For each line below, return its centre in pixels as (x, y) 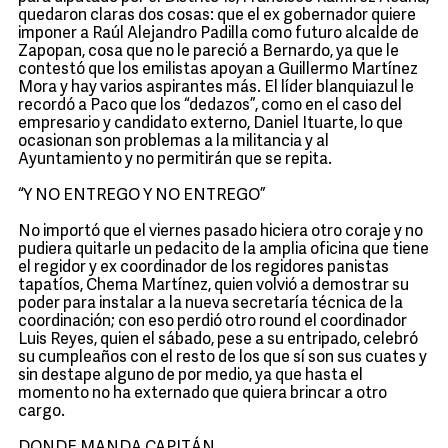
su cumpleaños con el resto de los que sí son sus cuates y (222, 358)
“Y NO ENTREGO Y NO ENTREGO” (141, 196)
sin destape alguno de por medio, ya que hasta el (190, 376)
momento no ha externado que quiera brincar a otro (202, 394)
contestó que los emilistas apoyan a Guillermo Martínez (218, 70)
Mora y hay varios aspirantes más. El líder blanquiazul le (216, 88)
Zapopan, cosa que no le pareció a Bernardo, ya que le (208, 52)
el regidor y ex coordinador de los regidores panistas (203, 268)
